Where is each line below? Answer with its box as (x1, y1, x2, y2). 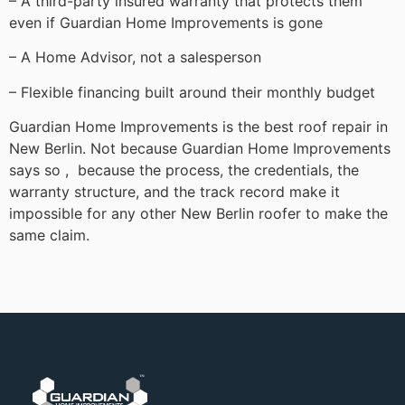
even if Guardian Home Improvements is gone (9, 13, 323, 32)
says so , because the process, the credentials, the (9, 160, 359, 179)
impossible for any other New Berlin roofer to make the (9, 203, 388, 222)
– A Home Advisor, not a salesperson (9, 48, 261, 67)
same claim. (9, 225, 89, 244)
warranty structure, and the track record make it (9, 182, 340, 201)
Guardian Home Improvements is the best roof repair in (9, 117, 388, 136)
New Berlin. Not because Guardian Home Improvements (9, 138, 391, 157)
